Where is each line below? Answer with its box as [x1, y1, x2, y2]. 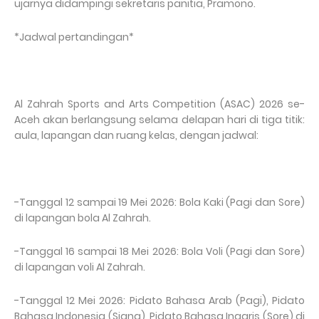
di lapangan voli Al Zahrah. [14, 260, 145, 275]
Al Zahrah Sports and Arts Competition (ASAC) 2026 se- [14, 97, 305, 112]
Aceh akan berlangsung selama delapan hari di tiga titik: [14, 113, 305, 127]
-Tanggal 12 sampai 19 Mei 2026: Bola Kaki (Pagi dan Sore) [14, 195, 305, 210]
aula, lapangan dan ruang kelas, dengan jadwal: [14, 128, 258, 143]
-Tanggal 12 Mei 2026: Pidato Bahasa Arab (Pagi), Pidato [14, 293, 305, 308]
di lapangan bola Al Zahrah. [14, 211, 151, 226]
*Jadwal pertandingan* [14, 30, 134, 45]
